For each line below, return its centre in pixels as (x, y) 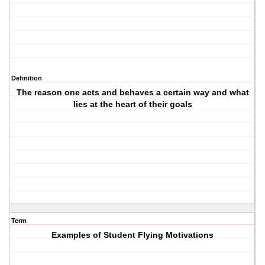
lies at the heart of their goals (132, 104)
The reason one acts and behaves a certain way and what (132, 93)
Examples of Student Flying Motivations (133, 235)
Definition (27, 78)
